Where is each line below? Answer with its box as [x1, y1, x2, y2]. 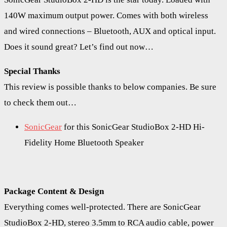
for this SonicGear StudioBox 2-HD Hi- [62, 122, 205, 132]
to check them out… [4, 97, 77, 107]
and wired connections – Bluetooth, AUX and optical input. [4, 26, 216, 36]
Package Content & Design [4, 186, 104, 196]
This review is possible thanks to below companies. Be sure [4, 82, 216, 92]
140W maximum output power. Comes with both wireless [4, 10, 208, 20]
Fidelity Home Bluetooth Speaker [24, 137, 144, 147]
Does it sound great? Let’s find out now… [4, 42, 154, 52]
